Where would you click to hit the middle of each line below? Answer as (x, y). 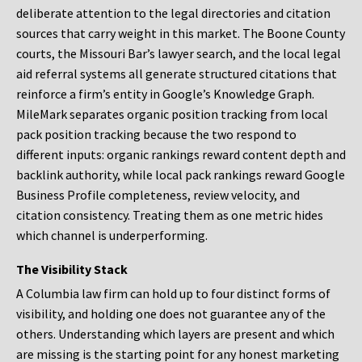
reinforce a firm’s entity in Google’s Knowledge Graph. (165, 94)
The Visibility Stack (72, 269)
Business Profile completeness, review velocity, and (158, 195)
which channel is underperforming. (112, 236)
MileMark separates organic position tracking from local (172, 114)
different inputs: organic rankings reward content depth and (181, 155)
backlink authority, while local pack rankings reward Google (181, 175)
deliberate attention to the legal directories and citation (173, 13)
